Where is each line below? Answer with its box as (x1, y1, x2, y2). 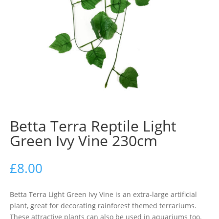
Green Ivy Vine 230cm (10, 131, 157, 151)
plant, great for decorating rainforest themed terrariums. (10, 201, 197, 210)
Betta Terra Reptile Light (10, 116, 176, 136)
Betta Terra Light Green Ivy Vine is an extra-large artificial (10, 190, 197, 199)
